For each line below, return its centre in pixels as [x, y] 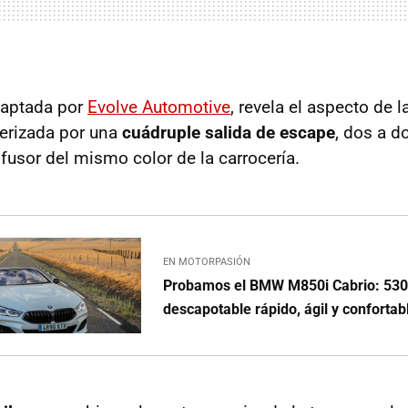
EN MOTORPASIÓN [207, 261]
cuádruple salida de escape [229, 133]
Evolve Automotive [159, 107]
